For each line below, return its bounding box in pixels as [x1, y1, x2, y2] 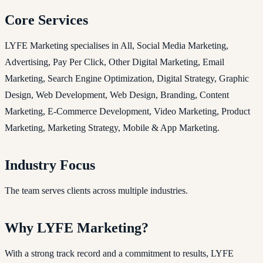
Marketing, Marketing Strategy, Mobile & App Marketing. [5, 122, 220, 133]
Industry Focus [5, 157, 95, 173]
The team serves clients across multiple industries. [5, 185, 188, 195]
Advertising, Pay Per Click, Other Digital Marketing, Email [5, 56, 224, 67]
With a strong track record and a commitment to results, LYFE [5, 248, 234, 258]
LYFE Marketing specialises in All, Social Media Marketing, [5, 40, 228, 50]
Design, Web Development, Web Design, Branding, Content [5, 89, 229, 100]
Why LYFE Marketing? [5, 220, 149, 235]
